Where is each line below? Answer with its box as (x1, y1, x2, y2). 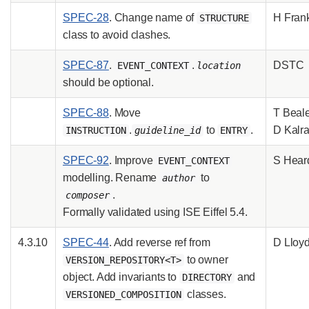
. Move (108, 106, 141, 119)
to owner (184, 253, 228, 266)
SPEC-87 (63, 59, 109, 71)
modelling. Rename (63, 171, 160, 183)
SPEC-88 (63, 106, 109, 119)
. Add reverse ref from (108, 236, 210, 248)
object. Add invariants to (63, 270, 179, 283)
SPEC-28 (63, 11, 109, 23)
